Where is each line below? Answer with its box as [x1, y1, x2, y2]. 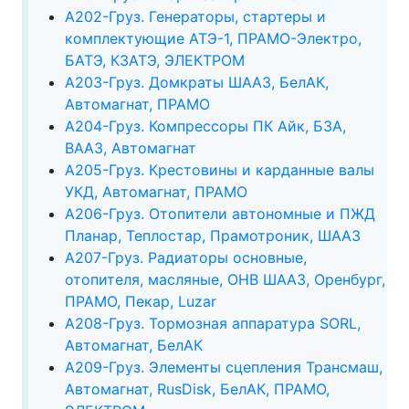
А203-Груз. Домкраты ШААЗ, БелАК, [64, 72, 329, 91]
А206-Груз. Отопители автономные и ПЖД [64, 204, 375, 223]
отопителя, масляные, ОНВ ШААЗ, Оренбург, [64, 269, 385, 288]
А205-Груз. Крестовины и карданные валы [64, 160, 374, 179]
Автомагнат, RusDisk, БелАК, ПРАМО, [64, 379, 330, 398]
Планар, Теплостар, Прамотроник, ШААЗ [64, 225, 361, 245]
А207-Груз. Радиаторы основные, [64, 247, 307, 267]
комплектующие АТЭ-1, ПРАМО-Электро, [64, 28, 362, 47]
